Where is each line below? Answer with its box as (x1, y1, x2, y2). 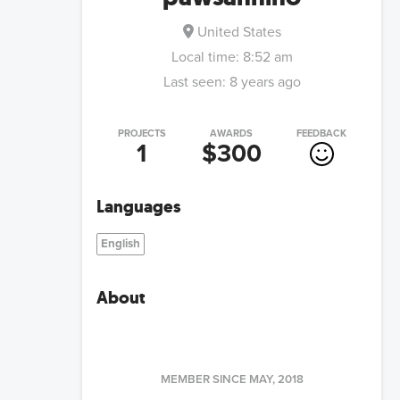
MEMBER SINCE (160, 372, 246, 387)
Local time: (171, 48, 243, 67)
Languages (96, 195, 180, 219)
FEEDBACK (296, 128, 347, 140)
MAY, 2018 (248, 372, 304, 387)
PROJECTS (117, 128, 166, 140)
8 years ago (229, 73, 301, 92)
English (101, 237, 140, 252)
